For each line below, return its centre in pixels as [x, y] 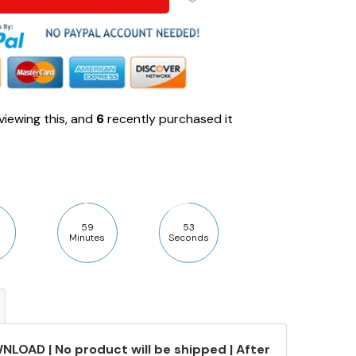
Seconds [188, 237]
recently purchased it [168, 118]
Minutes [87, 237]
